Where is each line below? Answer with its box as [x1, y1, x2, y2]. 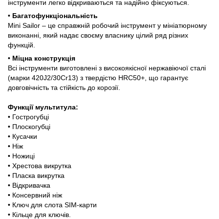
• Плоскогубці [8, 122, 50, 131]
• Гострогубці [8, 112, 49, 121]
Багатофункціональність [12, 11, 98, 20]
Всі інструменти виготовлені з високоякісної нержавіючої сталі [8, 64, 206, 72]
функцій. [8, 41, 35, 49]
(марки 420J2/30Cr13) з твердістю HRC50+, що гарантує [8, 73, 188, 82]
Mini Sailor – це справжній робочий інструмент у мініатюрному [8, 21, 207, 29]
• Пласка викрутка [8, 171, 65, 179]
